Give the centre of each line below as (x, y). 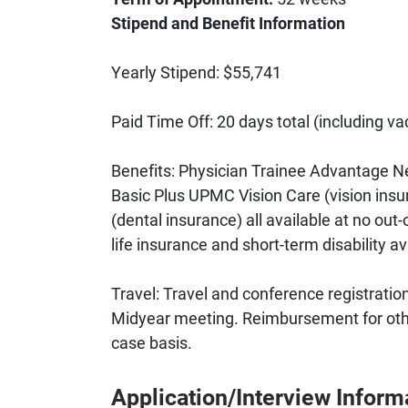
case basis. (152, 342)
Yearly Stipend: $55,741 (196, 71)
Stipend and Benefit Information (228, 22)
